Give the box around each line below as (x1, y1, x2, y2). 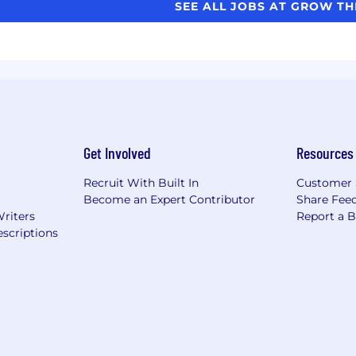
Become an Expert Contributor (83, 192, 255, 207)
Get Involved (83, 142, 151, 162)
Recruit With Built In (83, 175, 199, 190)
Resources (296, 142, 354, 162)
